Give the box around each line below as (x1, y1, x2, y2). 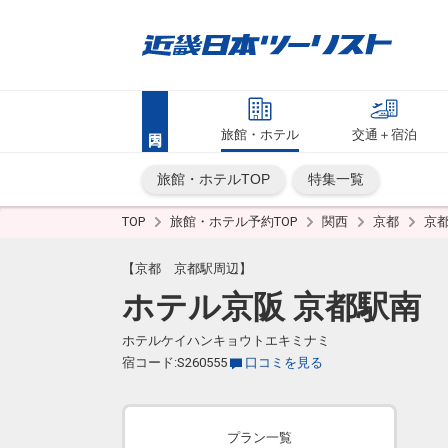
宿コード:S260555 (122, 355, 227, 370)
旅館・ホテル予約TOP (170, 214, 300, 229)
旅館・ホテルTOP (157, 171, 270, 187)
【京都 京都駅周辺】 (122, 261, 252, 276)
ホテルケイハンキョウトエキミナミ (122, 333, 330, 348)
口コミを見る (245, 355, 323, 370)
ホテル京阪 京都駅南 (122, 288, 421, 326)
